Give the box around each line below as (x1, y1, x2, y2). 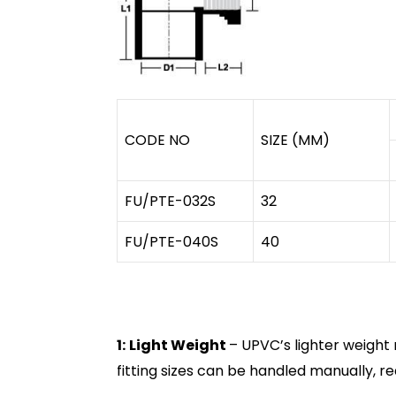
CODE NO (125, 130, 190, 151)
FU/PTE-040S (125, 232, 218, 253)
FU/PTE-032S (125, 191, 216, 212)
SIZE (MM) (261, 130, 330, 151)
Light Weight (129, 334, 229, 355)
